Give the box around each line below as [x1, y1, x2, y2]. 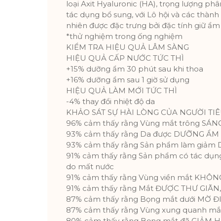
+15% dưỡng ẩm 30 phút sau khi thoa [66, 64, 203, 74]
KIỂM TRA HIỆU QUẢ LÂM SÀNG [66, 42, 189, 52]
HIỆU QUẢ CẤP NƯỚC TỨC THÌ [66, 53, 184, 63]
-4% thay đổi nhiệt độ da [66, 97, 155, 106]
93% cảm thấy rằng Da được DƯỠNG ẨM [66, 129, 219, 139]
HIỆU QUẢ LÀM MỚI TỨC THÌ [66, 86, 177, 95]
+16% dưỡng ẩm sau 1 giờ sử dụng [66, 75, 189, 84]
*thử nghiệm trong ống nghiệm [66, 32, 183, 41]
